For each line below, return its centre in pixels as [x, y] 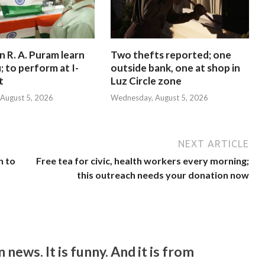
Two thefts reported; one [171, 54]
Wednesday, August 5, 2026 [159, 98]
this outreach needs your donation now [163, 175]
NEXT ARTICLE [214, 144]
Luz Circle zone [146, 80]
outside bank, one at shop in [175, 67]
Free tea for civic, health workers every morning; [143, 161]
